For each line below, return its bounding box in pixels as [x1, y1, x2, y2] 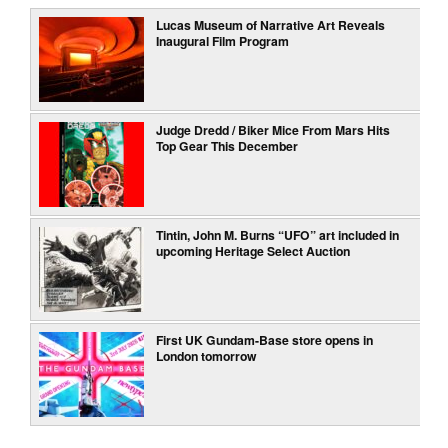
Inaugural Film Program [156, 32, 290, 51]
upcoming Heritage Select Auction [156, 241, 351, 260]
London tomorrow [156, 346, 258, 365]
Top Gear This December [156, 136, 299, 155]
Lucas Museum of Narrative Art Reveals [156, 16, 386, 35]
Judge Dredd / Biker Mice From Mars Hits [156, 120, 391, 139]
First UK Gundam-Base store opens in [156, 330, 374, 349]
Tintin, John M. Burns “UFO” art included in [156, 225, 400, 244]
